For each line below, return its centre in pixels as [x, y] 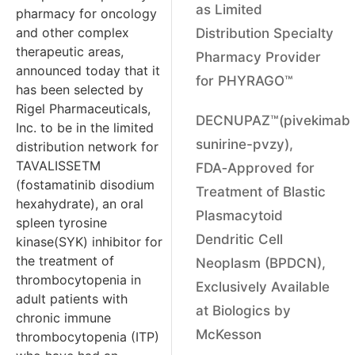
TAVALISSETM [58, 165]
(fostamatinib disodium [85, 184]
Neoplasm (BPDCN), [260, 263]
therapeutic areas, [70, 51]
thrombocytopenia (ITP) [88, 336]
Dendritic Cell [239, 239]
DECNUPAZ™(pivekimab [273, 120]
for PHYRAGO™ [244, 80]
